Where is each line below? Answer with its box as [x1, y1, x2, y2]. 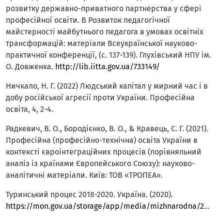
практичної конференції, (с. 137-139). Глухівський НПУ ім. [6, 50, 211, 60]
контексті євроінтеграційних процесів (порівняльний [6, 147, 201, 157]
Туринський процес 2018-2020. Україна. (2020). [6, 190, 173, 200]
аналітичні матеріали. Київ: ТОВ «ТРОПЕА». [6, 170, 163, 180]
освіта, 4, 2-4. [6, 105, 53, 114]
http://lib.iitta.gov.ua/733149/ [55, 62, 160, 72]
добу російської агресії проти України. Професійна [6, 93, 195, 103]
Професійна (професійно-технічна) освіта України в [6, 136, 198, 145]
